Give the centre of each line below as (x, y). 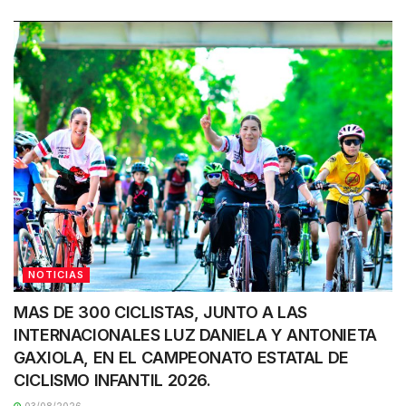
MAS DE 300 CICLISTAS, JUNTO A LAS (161, 313)
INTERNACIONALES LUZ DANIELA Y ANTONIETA (195, 335)
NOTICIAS (56, 275)
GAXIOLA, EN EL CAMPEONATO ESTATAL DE (182, 358)
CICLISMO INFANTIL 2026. (112, 381)
